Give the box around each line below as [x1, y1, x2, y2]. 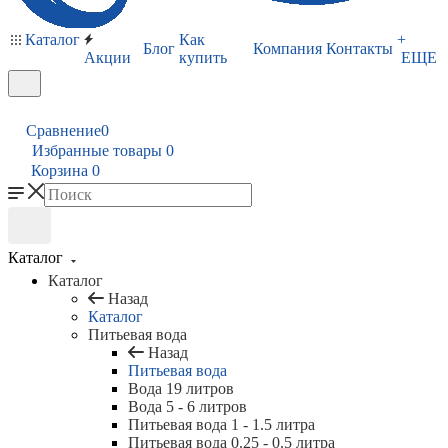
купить [179, 49, 227, 66]
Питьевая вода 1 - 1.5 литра [128, 416, 315, 433]
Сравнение [26, 122, 101, 139]
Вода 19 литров [128, 380, 234, 397]
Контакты [326, 40, 393, 57]
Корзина [31, 162, 88, 179]
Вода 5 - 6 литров [128, 398, 247, 415]
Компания [253, 40, 322, 57]
